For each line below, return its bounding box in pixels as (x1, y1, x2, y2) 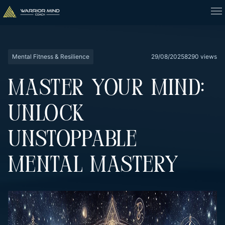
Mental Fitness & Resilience (12, 53, 89, 60)
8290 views (184, 53, 217, 60)
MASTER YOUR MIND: (8, 77, 205, 101)
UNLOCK (8, 103, 85, 127)
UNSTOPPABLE (8, 129, 137, 152)
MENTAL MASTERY (8, 154, 179, 178)
